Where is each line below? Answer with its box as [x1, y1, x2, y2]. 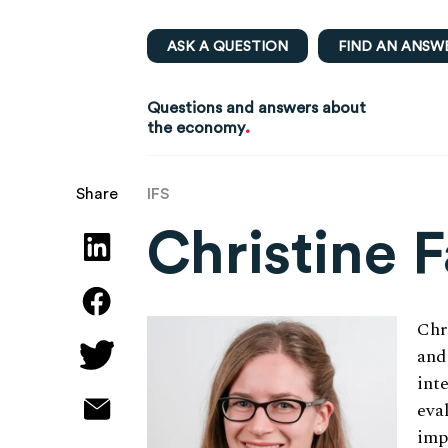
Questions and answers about [147, 97, 366, 117]
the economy [147, 117, 245, 137]
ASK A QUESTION [167, 38, 288, 55]
